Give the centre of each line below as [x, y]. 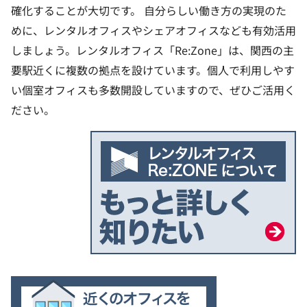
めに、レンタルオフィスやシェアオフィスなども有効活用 [153, 30]
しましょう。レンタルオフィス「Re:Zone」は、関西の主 [152, 50]
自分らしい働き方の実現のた [215, 11]
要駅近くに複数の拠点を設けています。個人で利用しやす [153, 70]
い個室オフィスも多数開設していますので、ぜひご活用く [153, 90]
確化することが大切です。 [76, 11]
